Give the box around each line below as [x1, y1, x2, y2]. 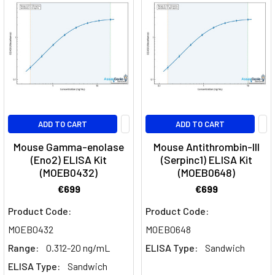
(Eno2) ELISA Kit [31, 153, 107, 167]
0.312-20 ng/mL [46, 242, 110, 254]
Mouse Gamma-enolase [14, 140, 124, 154]
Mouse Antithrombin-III [153, 140, 260, 154]
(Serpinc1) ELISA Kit [160, 153, 252, 167]
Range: [8, 242, 39, 254]
